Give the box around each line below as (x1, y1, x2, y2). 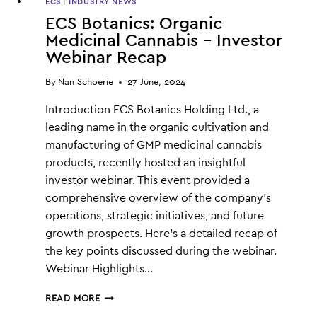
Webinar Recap (45, 50, 166, 67)
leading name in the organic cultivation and (45, 122, 269, 134)
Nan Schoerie (58, 78, 114, 88)
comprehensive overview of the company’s (45, 192, 271, 204)
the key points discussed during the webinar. (45, 246, 277, 258)
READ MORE (45, 294, 100, 304)
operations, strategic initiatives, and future (45, 210, 264, 222)
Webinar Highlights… (45, 263, 153, 275)
